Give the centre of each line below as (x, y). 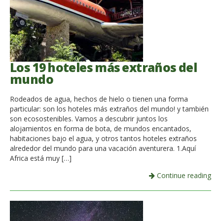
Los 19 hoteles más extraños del (103, 67)
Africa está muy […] (41, 158)
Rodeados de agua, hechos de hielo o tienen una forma (99, 99)
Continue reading (183, 176)
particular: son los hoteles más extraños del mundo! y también (109, 109)
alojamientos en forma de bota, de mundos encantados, (101, 129)
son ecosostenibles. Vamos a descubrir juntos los (89, 119)
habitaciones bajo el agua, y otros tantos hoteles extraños (103, 139)
